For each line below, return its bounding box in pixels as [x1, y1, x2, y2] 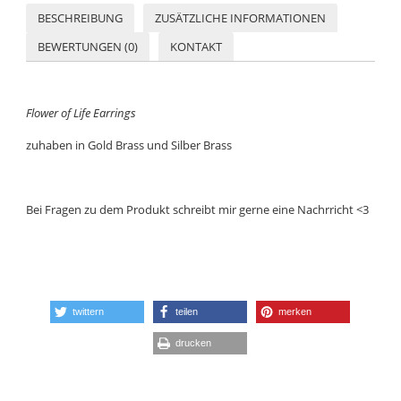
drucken [175, 337, 212, 348]
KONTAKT [169, 38, 222, 55]
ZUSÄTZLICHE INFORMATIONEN [154, 9, 326, 26]
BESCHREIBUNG [38, 9, 124, 26]
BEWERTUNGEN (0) [38, 38, 139, 55]
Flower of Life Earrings [26, 104, 137, 121]
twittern [73, 305, 105, 317]
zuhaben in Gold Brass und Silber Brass [26, 136, 233, 153]
